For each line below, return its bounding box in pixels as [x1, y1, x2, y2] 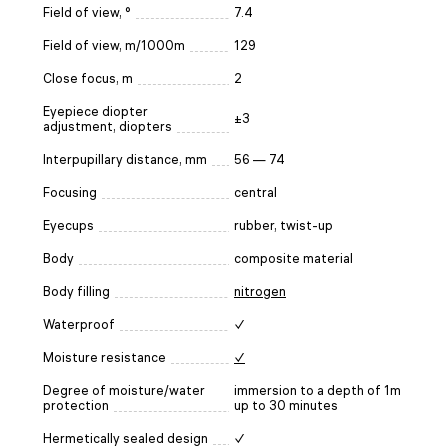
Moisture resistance [43, 349, 166, 365]
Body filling [43, 283, 110, 299]
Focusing [43, 184, 97, 200]
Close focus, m [43, 70, 133, 86]
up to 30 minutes [234, 397, 338, 413]
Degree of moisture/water [43, 382, 205, 398]
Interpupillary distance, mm [43, 151, 207, 167]
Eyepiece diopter [43, 103, 148, 119]
